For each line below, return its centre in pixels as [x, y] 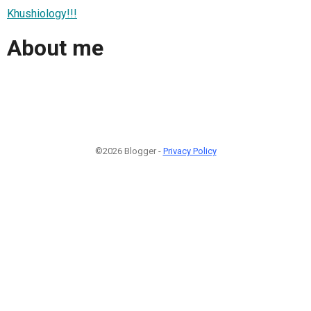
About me [55, 48]
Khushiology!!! [42, 13]
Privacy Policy [190, 151]
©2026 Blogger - [129, 151]
